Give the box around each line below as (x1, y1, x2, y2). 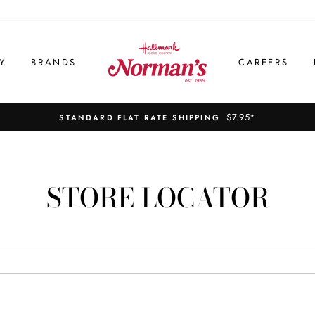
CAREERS (238, 55, 289, 69)
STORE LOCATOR (46, 177, 269, 218)
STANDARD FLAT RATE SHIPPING (59, 112, 220, 123)
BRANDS (31, 55, 77, 69)
